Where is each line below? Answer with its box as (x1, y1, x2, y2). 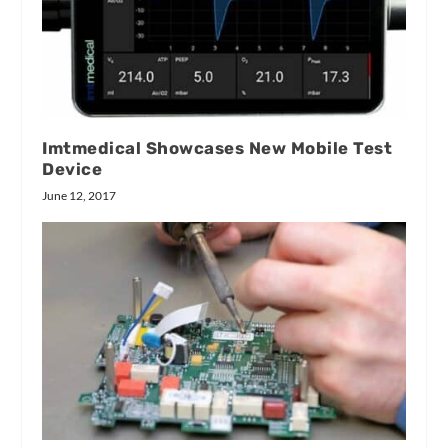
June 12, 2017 (42, 188, 117, 204)
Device (42, 159, 103, 180)
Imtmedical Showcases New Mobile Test (42, 138, 393, 159)
